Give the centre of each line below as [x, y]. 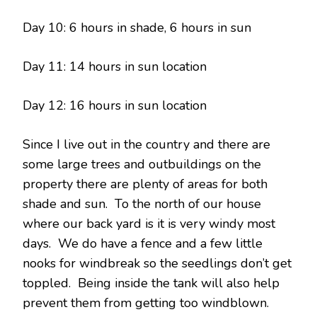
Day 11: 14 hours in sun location [115, 67]
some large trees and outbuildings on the [142, 164]
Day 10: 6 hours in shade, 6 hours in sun [137, 28]
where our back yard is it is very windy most [149, 224]
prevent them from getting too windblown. [148, 303]
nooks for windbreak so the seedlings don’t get [157, 263]
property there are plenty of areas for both [145, 184]
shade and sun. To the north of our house [142, 204]
